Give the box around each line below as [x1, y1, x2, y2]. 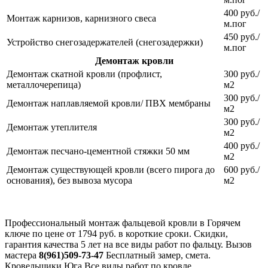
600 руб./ [224, 165, 260, 175]
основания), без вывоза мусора [7, 175, 132, 186]
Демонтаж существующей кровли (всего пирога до [7, 165, 215, 175]
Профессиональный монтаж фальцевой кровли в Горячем [5, 218, 240, 229]
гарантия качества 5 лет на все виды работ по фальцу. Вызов [5, 239, 252, 250]
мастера [5, 250, 39, 261]
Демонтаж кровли [95, 56, 173, 66]
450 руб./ [224, 32, 260, 42]
